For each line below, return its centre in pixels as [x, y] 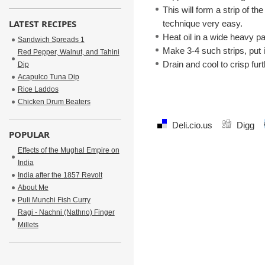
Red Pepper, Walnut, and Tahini [68, 52]
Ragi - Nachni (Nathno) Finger [66, 212]
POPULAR [29, 134]
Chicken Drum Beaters [54, 102]
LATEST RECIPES [42, 24]
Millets [28, 225]
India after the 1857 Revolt [60, 175]
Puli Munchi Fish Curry [54, 200]
